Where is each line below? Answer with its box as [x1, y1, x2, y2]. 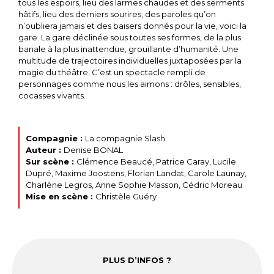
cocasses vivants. [18, 91, 86, 100]
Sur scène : [26, 157, 76, 166]
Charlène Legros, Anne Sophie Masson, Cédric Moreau [26, 180, 242, 190]
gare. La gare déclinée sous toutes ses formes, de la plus [18, 32, 241, 42]
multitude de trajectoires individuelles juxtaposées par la [18, 56, 242, 65]
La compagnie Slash [85, 133, 165, 143]
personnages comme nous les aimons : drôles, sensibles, [18, 79, 241, 89]
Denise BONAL [64, 145, 123, 155]
